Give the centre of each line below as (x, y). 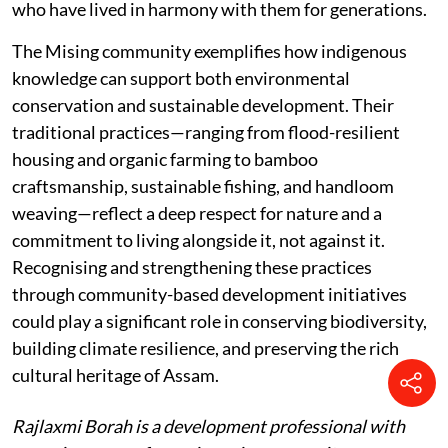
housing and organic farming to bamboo (165, 159)
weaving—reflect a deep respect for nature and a (197, 213)
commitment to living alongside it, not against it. (198, 240)
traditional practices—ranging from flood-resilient (206, 132)
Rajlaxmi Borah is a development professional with (208, 426)
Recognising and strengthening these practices (192, 267)
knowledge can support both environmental (181, 78)
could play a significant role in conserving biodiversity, (219, 321)
